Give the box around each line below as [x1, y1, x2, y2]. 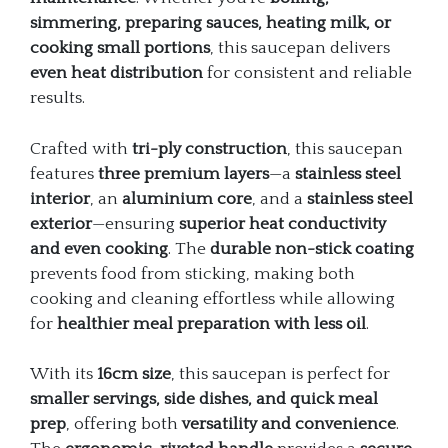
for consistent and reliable [203, 64, 412, 83]
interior [30, 189, 90, 208]
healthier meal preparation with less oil [57, 314, 366, 333]
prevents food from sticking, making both [30, 264, 355, 283]
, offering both [66, 415, 182, 434]
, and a [252, 189, 307, 208]
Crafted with [30, 139, 132, 158]
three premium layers [98, 164, 269, 183]
